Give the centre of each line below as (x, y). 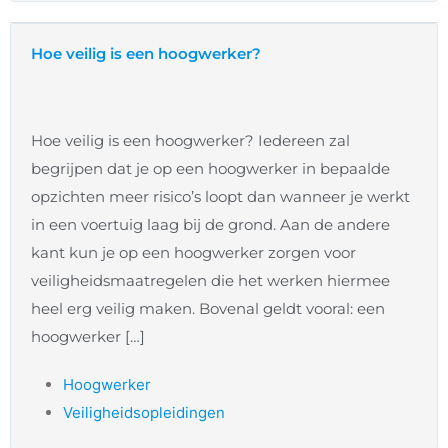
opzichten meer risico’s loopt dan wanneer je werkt (220, 197)
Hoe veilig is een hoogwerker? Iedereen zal (190, 141)
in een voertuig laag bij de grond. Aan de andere (210, 225)
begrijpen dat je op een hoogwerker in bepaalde (210, 169)
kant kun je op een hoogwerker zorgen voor (193, 253)
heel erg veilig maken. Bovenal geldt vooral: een (208, 309)
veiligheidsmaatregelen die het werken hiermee (210, 281)
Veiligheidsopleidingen (144, 413)
